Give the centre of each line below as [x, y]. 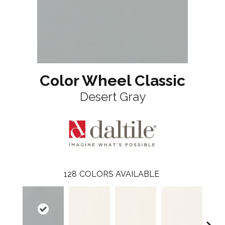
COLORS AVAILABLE [119, 174]
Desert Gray [113, 97]
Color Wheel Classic [113, 81]
